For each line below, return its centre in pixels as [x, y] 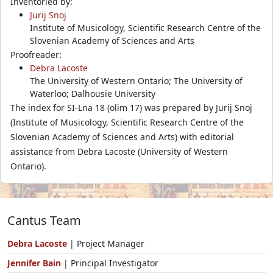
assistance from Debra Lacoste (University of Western [119, 151]
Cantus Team [44, 220]
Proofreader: [36, 54]
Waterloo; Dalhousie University [93, 93]
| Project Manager [106, 243]
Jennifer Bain [35, 263]
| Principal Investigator [111, 263]
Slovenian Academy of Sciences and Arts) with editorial [122, 136]
